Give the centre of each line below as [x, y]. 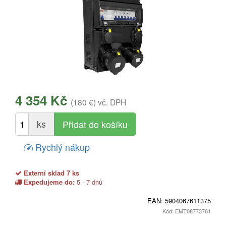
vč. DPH [112, 102]
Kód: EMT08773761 [187, 211]
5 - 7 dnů [89, 182]
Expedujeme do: [49, 182]
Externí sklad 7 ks [50, 173]
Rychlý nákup [61, 147]
